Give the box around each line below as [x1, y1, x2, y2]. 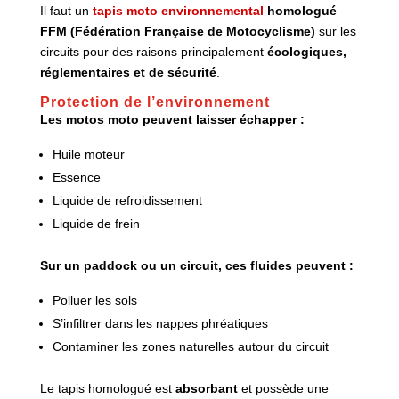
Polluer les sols [52, 292, 137, 307]
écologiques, [266, 44, 346, 59]
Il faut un [39, 3, 93, 18]
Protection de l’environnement [39, 94, 270, 110]
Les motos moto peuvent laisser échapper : [39, 111, 305, 126]
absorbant [175, 380, 238, 395]
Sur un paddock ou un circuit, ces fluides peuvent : [39, 257, 354, 273]
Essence [52, 169, 101, 184]
